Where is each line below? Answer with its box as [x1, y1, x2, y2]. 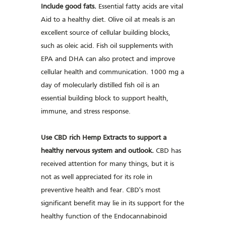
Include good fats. [41, 4, 97, 10]
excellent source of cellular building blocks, [41, 30, 171, 36]
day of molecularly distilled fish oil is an [41, 82, 160, 89]
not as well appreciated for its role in [41, 174, 153, 181]
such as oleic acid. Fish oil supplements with [41, 43, 174, 49]
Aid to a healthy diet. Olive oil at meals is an [41, 17, 176, 23]
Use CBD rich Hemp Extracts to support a [41, 135, 167, 141]
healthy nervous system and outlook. [41, 148, 156, 154]
